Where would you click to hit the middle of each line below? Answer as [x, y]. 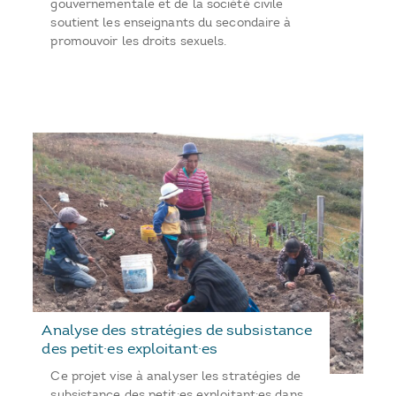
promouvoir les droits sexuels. [139, 42]
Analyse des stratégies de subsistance [177, 330]
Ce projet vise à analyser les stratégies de [175, 377]
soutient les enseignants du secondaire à [171, 23]
